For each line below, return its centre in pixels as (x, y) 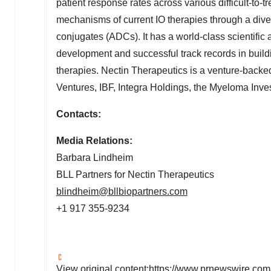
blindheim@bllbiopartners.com (122, 191)
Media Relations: (94, 140)
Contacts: (79, 114)
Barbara (75, 157)
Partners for (100, 174)
